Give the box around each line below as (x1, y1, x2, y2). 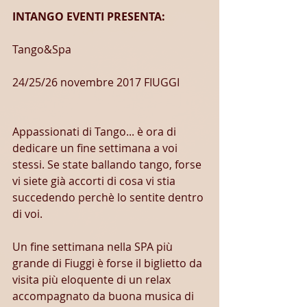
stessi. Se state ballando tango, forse (12, 157, 204, 172)
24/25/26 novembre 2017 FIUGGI (12, 75, 180, 90)
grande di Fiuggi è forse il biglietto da (12, 256, 205, 271)
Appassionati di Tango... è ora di (12, 124, 179, 139)
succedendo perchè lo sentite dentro (12, 190, 206, 205)
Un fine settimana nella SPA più (12, 239, 175, 254)
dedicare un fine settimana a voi (12, 140, 180, 156)
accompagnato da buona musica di (12, 288, 197, 304)
